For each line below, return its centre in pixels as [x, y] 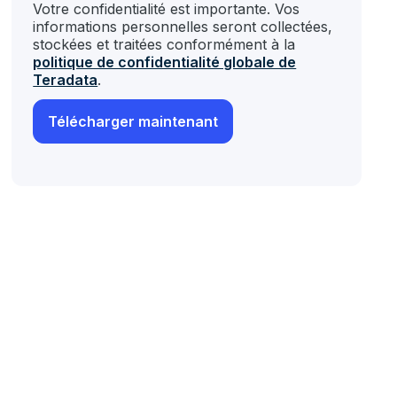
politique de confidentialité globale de [165, 62]
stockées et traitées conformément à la [164, 44]
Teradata [66, 80]
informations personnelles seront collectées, [183, 27]
